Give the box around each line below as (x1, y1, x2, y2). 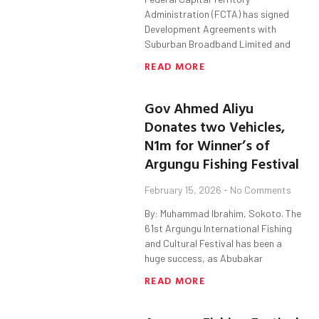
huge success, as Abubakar (145, 252, 263, 265)
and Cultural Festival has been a (145, 237, 283, 250)
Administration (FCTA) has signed (145, 8, 290, 21)
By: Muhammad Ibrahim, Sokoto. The (145, 207, 302, 220)
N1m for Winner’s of (145, 134, 270, 156)
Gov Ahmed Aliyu (145, 97, 254, 119)
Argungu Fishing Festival (145, 152, 300, 174)
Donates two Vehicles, (145, 115, 286, 137)
